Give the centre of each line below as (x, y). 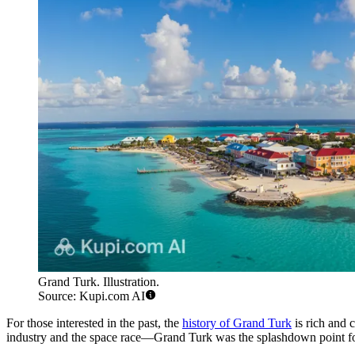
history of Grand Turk (237, 323)
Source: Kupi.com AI (92, 296)
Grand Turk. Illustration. (99, 282)
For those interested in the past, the (94, 323)
